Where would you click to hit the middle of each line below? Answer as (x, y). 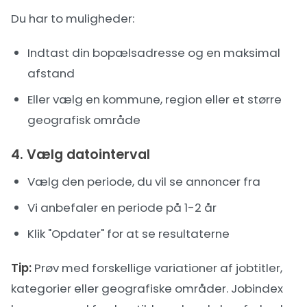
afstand (51, 73)
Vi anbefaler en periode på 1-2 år (122, 208)
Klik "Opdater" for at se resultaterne (128, 234)
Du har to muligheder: (73, 19)
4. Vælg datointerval (81, 155)
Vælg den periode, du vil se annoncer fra (144, 182)
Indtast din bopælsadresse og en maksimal (154, 53)
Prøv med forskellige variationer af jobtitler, (157, 268)
